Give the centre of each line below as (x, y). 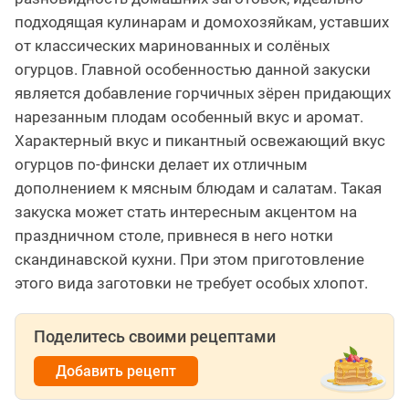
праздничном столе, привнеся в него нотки (174, 236)
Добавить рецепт (116, 372)
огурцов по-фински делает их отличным (161, 165)
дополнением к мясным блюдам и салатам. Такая (198, 189)
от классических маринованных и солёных (172, 46)
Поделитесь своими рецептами (155, 337)
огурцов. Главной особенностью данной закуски (193, 70)
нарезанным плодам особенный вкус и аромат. (189, 117)
